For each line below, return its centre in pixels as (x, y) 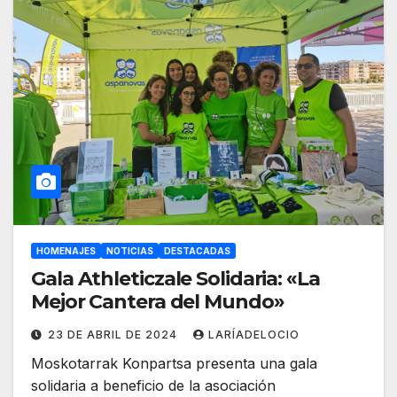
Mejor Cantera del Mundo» (158, 302)
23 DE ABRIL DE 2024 (114, 335)
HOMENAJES (66, 251)
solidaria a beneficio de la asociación (153, 386)
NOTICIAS (130, 251)
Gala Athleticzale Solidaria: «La (175, 279)
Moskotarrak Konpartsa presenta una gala (174, 364)
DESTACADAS (197, 251)
